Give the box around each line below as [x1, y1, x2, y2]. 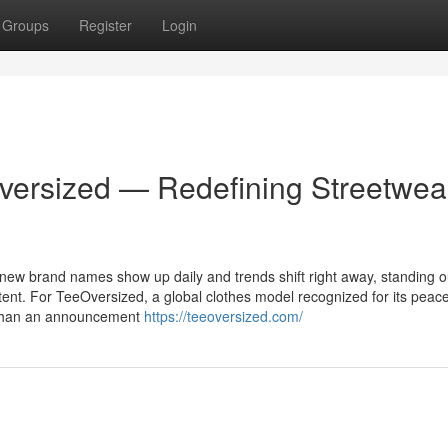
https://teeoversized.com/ [144, 306, 303, 326]
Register [79, 15, 132, 35]
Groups [2, 15, 49, 35]
